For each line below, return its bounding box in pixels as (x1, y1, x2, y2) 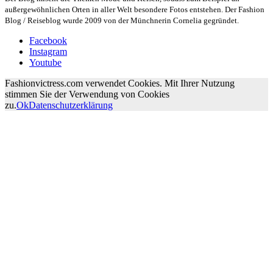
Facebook (29, 35, 67, 46)
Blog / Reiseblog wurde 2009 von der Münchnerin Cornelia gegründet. (5, 16, 239, 25)
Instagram (29, 46, 67, 57)
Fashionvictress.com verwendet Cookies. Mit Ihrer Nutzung (5, 77, 235, 88)
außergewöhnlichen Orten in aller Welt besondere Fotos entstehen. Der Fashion (5, 5, 264, 14)
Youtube (29, 57, 62, 68)
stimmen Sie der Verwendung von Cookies (5, 88, 169, 99)
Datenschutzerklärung (29, 99, 113, 110)
